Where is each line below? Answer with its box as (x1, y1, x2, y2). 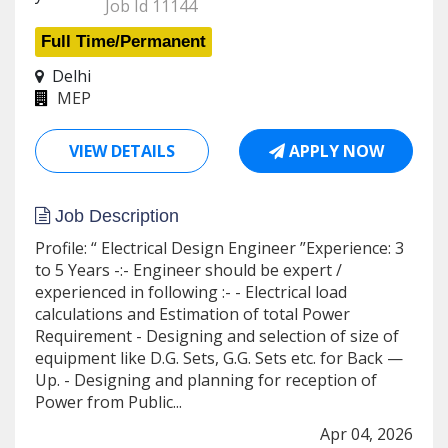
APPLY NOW (284, 140, 384, 162)
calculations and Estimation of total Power (35, 303, 350, 325)
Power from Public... (35, 391, 182, 413)
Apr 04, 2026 (320, 423, 413, 445)
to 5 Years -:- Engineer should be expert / (35, 259, 342, 281)
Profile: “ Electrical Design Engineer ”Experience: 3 (35, 237, 404, 259)
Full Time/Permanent (41, 32, 206, 51)
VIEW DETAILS (69, 140, 175, 162)
